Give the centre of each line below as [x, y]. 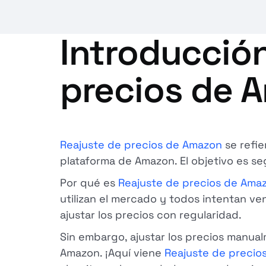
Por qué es [89, 183]
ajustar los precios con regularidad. [151, 215]
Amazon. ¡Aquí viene [112, 253]
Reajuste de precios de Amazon [141, 145]
